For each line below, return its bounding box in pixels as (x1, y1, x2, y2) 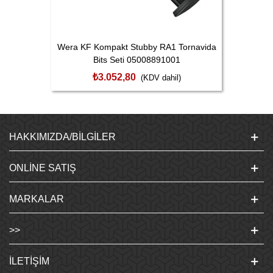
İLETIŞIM (9, 255, 49, 266)
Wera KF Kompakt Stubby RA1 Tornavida (57, 41, 216, 52)
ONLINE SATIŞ (9, 162, 76, 173)
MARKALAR (9, 193, 64, 204)
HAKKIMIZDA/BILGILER (9, 131, 116, 142)
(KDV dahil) (140, 73, 181, 82)
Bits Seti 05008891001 (93, 54, 180, 65)
